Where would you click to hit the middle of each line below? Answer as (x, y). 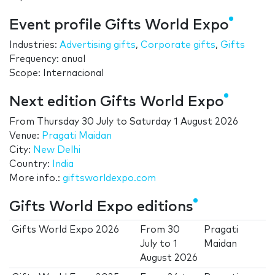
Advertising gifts (98, 45)
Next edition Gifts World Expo (117, 102)
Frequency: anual (47, 60)
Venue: (25, 136)
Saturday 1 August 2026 (184, 122)
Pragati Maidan (77, 136)
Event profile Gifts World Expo (119, 25)
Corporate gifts (178, 45)
